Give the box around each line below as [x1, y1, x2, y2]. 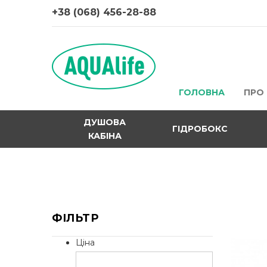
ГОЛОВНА [178, 87, 225, 98]
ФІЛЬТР [52, 212, 98, 225]
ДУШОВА [83, 116, 126, 128]
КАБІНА [88, 130, 122, 141]
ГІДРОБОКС [172, 123, 228, 134]
